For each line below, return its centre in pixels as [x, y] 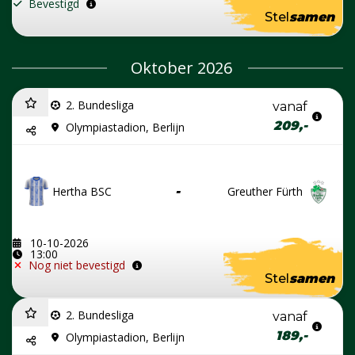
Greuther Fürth [265, 191]
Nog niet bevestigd [77, 265]
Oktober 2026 [181, 68]
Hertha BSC [82, 191]
